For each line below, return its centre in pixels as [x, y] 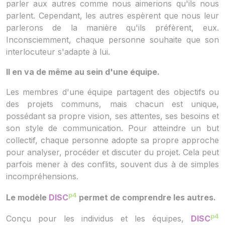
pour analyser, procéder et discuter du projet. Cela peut [113, 152]
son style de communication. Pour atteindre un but [113, 128]
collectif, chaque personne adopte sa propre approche [113, 140]
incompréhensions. [42, 176]
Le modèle [27, 198]
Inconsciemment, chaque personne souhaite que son [113, 39]
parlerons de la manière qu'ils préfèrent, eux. [113, 27]
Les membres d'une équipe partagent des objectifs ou [113, 92]
